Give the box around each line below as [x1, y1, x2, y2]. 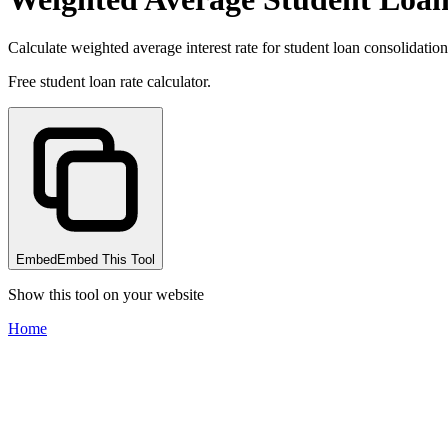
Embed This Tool [57, 252, 155, 268]
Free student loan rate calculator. [8, 73, 211, 91]
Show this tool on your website [8, 286, 204, 304]
